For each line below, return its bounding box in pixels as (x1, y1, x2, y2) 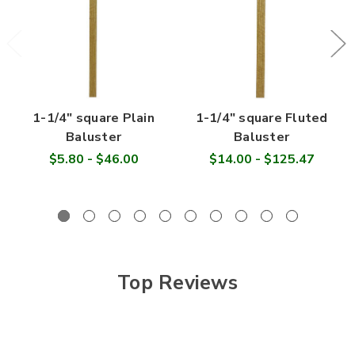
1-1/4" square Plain (32, 109, 155, 127)
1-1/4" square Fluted (195, 109, 328, 127)
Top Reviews (117, 269, 238, 296)
